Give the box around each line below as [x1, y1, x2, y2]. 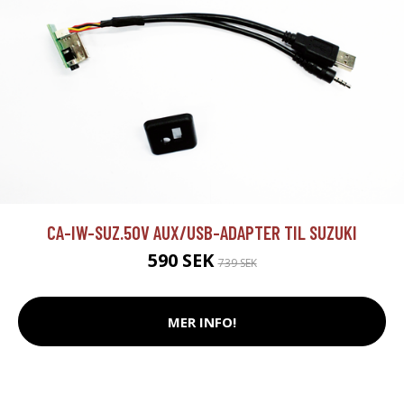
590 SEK [147, 248, 218, 273]
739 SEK [217, 255, 257, 271]
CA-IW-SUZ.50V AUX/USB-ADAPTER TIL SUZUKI [47, 221, 357, 244]
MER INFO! [168, 312, 236, 331]
